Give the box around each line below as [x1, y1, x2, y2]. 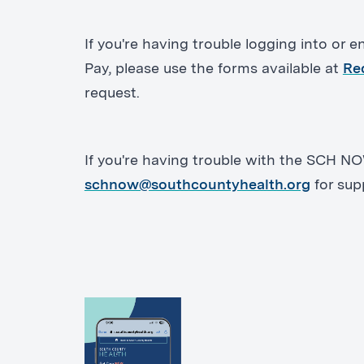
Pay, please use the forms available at [84, 62, 343, 77]
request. [84, 86, 148, 102]
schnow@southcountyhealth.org [84, 177, 310, 193]
